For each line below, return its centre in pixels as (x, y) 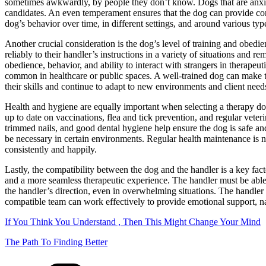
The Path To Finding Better (56, 242)
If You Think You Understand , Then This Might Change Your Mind (133, 221)
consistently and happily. (51, 149)
